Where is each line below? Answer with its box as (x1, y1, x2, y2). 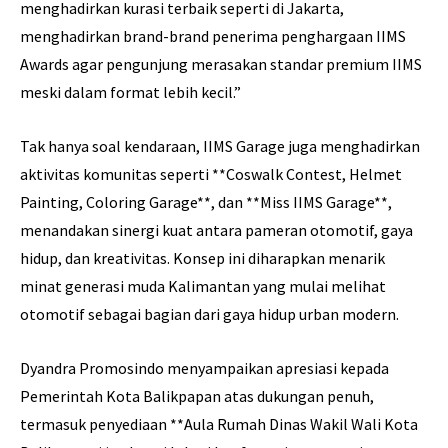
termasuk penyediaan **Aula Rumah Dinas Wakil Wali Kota (20, 414, 418, 435)
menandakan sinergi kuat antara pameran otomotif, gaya (20, 220, 413, 241)
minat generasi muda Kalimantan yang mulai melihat (20, 276, 386, 297)
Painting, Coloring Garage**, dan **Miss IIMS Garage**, (20, 192, 392, 213)
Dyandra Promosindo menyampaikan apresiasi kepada (20, 358, 389, 379)
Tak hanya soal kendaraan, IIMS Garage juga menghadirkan (20, 136, 420, 157)
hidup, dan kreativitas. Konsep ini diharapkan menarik (20, 248, 385, 269)
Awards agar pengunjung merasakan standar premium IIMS (20, 54, 422, 75)
